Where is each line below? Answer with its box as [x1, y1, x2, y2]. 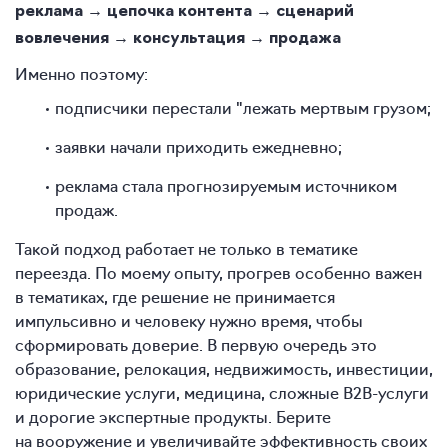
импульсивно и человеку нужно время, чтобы [15, 308, 363, 331]
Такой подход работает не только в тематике [15, 236, 358, 259]
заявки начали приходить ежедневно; [55, 134, 342, 157]
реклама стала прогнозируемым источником [55, 173, 397, 196]
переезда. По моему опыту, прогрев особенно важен [15, 260, 422, 283]
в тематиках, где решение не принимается [15, 284, 335, 307]
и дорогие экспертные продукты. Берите [15, 404, 331, 427]
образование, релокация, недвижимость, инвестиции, [15, 356, 433, 379]
